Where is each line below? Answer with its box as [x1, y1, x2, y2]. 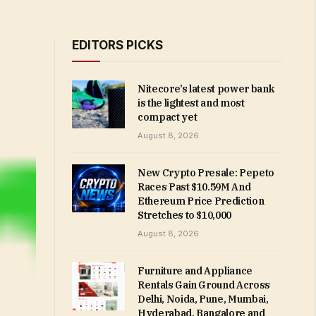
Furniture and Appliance [138, 265, 253, 277]
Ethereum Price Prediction [138, 195, 265, 207]
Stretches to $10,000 [138, 209, 232, 221]
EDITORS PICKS [72, 38, 163, 52]
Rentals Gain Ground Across [138, 279, 270, 291]
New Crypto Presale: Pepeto [138, 166, 274, 179]
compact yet [138, 111, 197, 123]
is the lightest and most [138, 97, 245, 109]
